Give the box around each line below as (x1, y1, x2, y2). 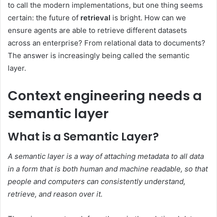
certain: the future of (8, 13, 80, 22)
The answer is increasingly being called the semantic (8, 50, 189, 60)
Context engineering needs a (8, 86, 202, 105)
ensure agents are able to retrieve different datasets (8, 25, 187, 35)
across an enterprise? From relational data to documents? (8, 38, 205, 47)
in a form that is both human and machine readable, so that (8, 164, 208, 173)
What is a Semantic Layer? (8, 129, 159, 145)
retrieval (80, 13, 110, 22)
